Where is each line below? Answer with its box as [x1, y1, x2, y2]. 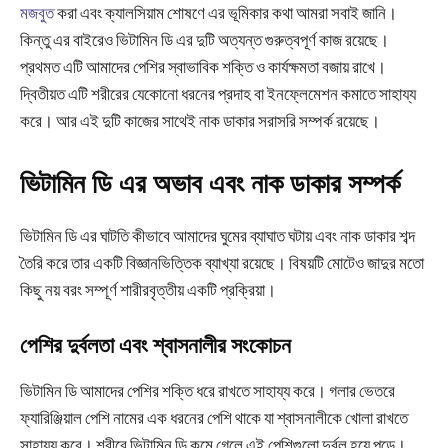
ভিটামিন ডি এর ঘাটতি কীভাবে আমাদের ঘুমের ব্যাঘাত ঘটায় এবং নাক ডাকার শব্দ [20, 225, 415, 248]
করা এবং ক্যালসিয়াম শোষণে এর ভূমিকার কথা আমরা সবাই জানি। [54, 2, 397, 25]
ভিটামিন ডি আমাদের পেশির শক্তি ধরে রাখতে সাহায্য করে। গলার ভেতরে [20, 380, 395, 403]
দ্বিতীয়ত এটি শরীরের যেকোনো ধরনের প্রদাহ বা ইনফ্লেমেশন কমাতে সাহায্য [20, 83, 416, 106]
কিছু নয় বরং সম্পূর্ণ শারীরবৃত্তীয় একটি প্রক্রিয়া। [20, 279, 276, 302]
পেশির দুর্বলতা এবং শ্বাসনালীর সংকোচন [20, 333, 291, 359]
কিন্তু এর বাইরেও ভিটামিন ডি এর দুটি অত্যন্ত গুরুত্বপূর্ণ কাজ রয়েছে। [20, 29, 389, 52]
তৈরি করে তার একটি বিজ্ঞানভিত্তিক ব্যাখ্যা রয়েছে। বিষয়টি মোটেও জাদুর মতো [20, 252, 424, 275]
